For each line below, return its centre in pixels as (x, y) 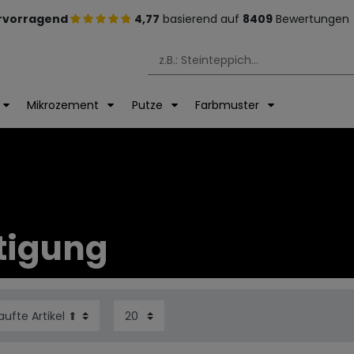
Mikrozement (65, 105)
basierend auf (201, 19)
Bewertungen (313, 19)
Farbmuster (228, 105)
